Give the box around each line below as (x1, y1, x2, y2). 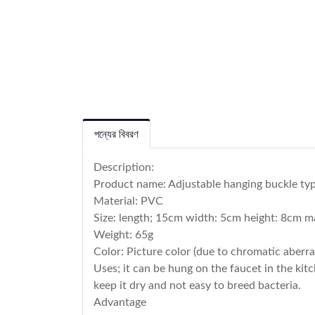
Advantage (94, 297, 146, 308)
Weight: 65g (94, 229, 153, 240)
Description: (94, 162, 154, 173)
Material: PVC (94, 195, 163, 207)
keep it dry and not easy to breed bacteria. (94, 280, 301, 291)
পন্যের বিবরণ (94, 128, 139, 140)
